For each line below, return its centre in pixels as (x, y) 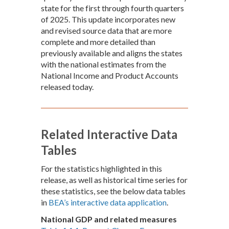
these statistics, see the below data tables (113, 191)
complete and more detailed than (98, 42)
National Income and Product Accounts (110, 76)
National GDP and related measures (109, 219)
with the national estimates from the (104, 64)
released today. (67, 87)
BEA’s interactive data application (108, 202)
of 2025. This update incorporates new (108, 19)
